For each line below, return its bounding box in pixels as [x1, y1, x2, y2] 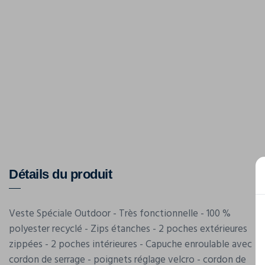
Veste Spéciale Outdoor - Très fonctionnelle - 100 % [9, 206, 231, 222]
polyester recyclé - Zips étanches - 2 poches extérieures [9, 221, 247, 237]
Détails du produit [9, 167, 112, 182]
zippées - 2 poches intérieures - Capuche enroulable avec [9, 237, 252, 253]
